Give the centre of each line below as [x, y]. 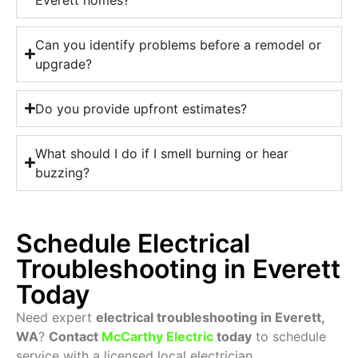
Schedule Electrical [133, 243]
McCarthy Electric [157, 336]
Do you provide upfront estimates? [141, 108]
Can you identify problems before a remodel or [179, 44]
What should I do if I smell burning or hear [162, 153]
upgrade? [64, 64]
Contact [75, 336]
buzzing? [63, 172]
